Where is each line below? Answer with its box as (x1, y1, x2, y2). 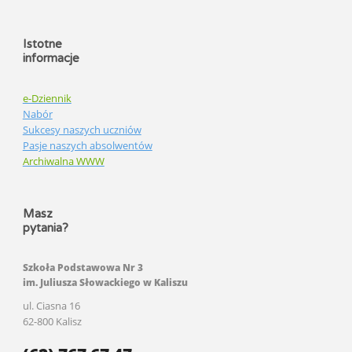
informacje (22, 50, 79, 65)
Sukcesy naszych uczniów (22, 122, 141, 137)
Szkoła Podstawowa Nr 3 (22, 260, 143, 274)
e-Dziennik (22, 90, 71, 105)
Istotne (22, 36, 62, 51)
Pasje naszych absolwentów (22, 137, 152, 152)
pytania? (22, 220, 68, 235)
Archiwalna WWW (22, 153, 104, 168)
